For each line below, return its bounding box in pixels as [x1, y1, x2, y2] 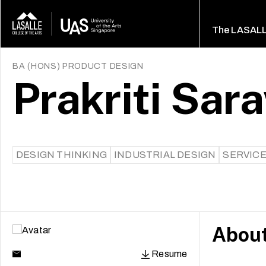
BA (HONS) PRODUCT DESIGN [12, 61, 144, 71]
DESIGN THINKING [16, 149, 107, 160]
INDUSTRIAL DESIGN [114, 149, 216, 160]
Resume [151, 248, 188, 259]
